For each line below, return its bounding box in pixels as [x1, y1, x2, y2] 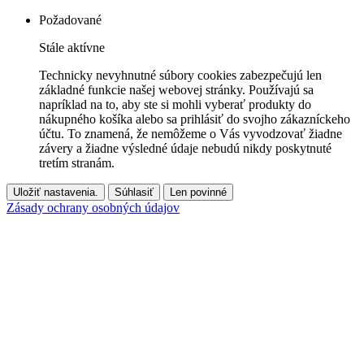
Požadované [39, 13, 102, 28]
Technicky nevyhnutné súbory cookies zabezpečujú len [39, 68, 322, 83]
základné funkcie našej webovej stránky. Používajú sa [39, 83, 314, 97]
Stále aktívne [39, 41, 105, 55]
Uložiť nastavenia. [13, 186, 98, 199]
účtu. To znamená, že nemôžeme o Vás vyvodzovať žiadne [39, 127, 342, 141]
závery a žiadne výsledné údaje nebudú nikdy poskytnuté [39, 141, 331, 156]
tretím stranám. [39, 156, 115, 171]
